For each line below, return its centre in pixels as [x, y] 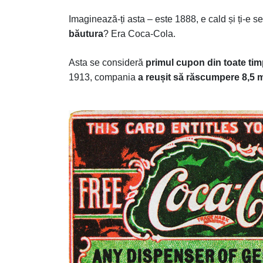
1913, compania [103, 77]
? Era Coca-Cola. [139, 34]
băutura [86, 34]
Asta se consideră [107, 63]
